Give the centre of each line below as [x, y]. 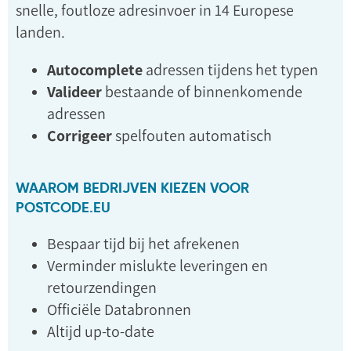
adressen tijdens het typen [230, 70]
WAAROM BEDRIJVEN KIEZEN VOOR [132, 188]
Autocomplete [95, 70]
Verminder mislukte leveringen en [157, 266]
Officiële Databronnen [119, 309]
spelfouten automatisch [192, 136]
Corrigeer [80, 136]
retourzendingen [102, 288]
